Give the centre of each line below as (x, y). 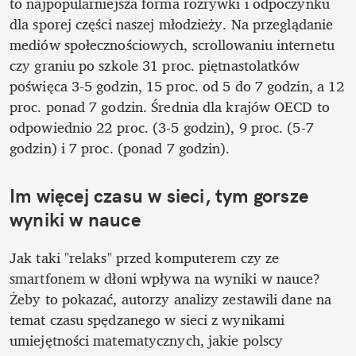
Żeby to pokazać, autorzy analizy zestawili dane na (171, 299)
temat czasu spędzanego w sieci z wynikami (147, 320)
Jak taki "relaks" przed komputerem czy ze (145, 258)
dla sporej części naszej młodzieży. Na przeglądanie (172, 24)
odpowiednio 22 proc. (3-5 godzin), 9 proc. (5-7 (162, 128)
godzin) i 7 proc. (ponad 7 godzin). (120, 148)
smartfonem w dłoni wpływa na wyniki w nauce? (165, 279)
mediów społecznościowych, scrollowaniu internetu (172, 45)
